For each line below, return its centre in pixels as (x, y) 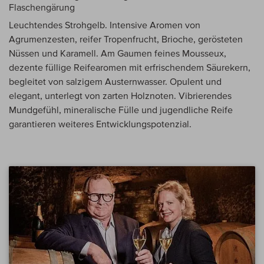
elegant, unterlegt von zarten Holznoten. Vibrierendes (120, 96)
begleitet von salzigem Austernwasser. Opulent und (115, 82)
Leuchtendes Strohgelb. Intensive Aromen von (105, 25)
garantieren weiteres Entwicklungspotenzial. (100, 124)
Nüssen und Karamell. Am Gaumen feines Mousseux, (118, 53)
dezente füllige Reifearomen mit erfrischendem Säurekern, (130, 67)
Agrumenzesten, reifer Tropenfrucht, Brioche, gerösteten (126, 39)
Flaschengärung (42, 7)
